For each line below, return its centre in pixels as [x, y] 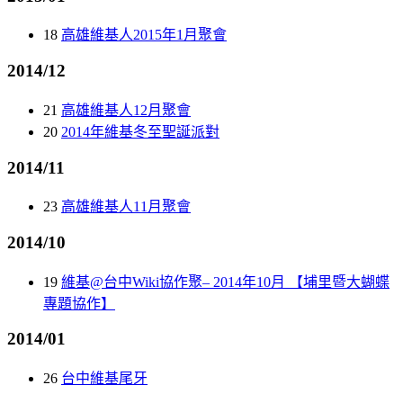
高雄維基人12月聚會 [126, 110]
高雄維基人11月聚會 [126, 207]
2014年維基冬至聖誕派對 [140, 131]
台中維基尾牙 [104, 379]
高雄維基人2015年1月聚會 [144, 35]
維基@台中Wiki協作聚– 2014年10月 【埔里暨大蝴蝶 [225, 282]
